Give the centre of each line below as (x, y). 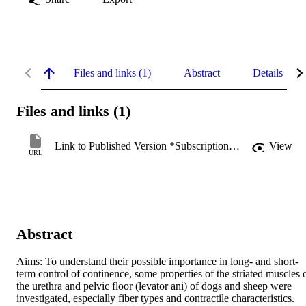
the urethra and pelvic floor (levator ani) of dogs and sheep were (154, 286)
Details (268, 72)
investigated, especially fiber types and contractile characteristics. (155, 298)
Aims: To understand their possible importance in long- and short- (157, 262)
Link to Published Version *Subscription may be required (234, 146)
